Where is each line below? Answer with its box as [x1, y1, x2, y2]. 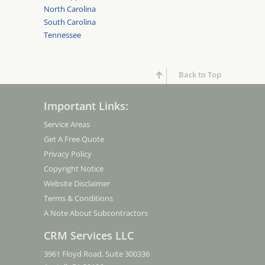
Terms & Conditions [44, 193, 113, 204]
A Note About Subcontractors [44, 208, 148, 219]
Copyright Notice [44, 163, 104, 174]
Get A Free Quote [44, 134, 104, 145]
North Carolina [44, 4, 96, 15]
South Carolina [44, 17, 96, 28]
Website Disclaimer [44, 178, 110, 189]
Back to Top [179, 69, 221, 80]
